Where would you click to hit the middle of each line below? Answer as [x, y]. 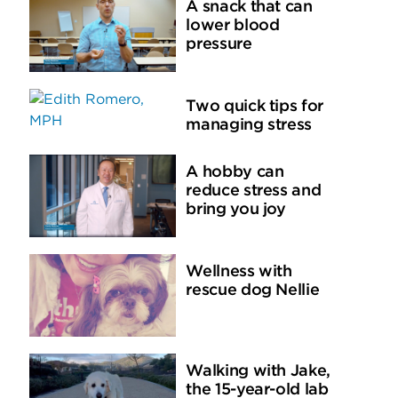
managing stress [249, 126]
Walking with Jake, [258, 372]
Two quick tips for [255, 107]
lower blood [233, 26]
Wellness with [239, 272]
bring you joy [236, 210]
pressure [219, 45]
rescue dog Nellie [253, 291]
